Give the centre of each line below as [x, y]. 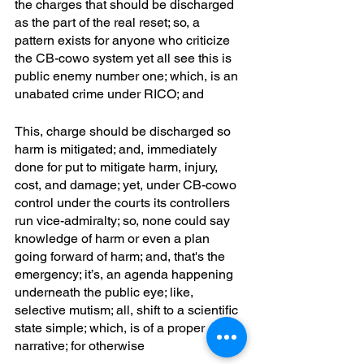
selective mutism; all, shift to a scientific [128, 310]
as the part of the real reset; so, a [109, 22]
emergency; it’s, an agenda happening [126, 274]
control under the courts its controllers [124, 202]
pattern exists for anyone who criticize [124, 40]
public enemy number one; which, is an [128, 76]
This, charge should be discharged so [124, 131]
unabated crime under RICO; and [109, 93]
